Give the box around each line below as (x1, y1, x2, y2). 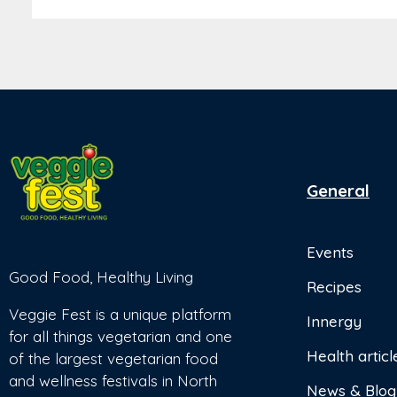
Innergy (307, 312, 362, 331)
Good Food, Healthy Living (9, 268, 193, 287)
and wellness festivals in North (9, 371, 217, 391)
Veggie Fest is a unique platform (9, 305, 231, 324)
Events (307, 243, 354, 262)
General (307, 180, 370, 202)
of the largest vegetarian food (9, 349, 218, 369)
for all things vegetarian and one (9, 327, 232, 346)
